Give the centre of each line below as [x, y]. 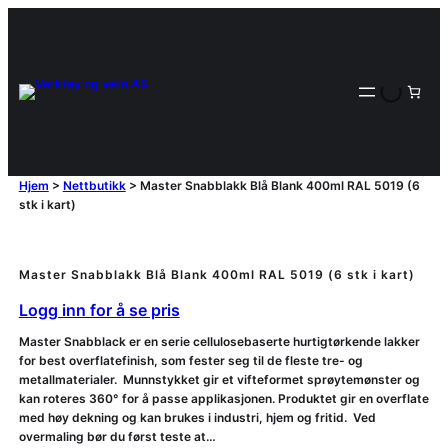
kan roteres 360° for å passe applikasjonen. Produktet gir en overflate [223, 399]
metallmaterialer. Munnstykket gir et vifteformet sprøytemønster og [219, 380]
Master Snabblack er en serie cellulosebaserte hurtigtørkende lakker [219, 342]
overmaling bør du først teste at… [117, 437]
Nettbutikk [94, 185]
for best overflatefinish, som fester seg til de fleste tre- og [190, 361]
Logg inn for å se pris [99, 310]
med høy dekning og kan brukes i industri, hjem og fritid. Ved [197, 418]
